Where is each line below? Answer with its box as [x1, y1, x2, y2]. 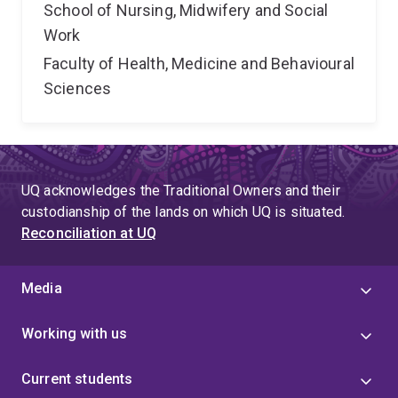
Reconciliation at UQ [21, 225, 157, 242]
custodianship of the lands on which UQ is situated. [21, 203, 346, 220]
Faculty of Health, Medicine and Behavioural [44, 54, 354, 73]
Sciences [44, 79, 112, 98]
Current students [21, 370, 133, 387]
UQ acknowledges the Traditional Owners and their [21, 182, 340, 199]
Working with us [21, 325, 128, 342]
